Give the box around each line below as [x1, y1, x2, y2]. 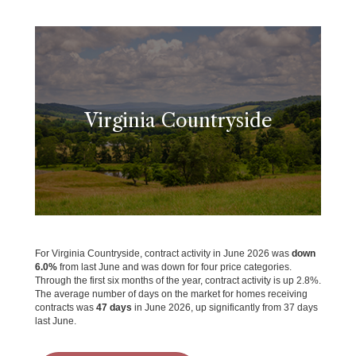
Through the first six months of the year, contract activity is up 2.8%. [35, 275, 321, 287]
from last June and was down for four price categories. [57, 261, 292, 273]
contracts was [35, 302, 96, 314]
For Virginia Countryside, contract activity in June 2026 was [35, 248, 292, 260]
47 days [96, 302, 132, 314]
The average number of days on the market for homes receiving [35, 288, 308, 300]
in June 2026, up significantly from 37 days [132, 302, 318, 314]
